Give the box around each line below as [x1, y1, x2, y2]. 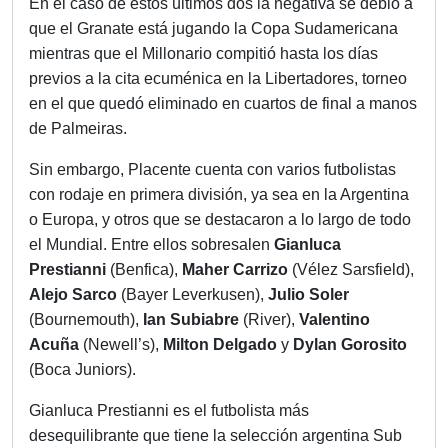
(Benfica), [110, 261, 182, 279]
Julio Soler [268, 286, 349, 304]
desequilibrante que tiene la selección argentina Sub [29, 427, 402, 445]
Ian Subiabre [143, 311, 243, 329]
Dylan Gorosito [293, 336, 407, 354]
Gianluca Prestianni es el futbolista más [29, 402, 309, 420]
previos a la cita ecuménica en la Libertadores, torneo [29, 70, 407, 88]
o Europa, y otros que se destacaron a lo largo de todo [29, 211, 411, 229]
